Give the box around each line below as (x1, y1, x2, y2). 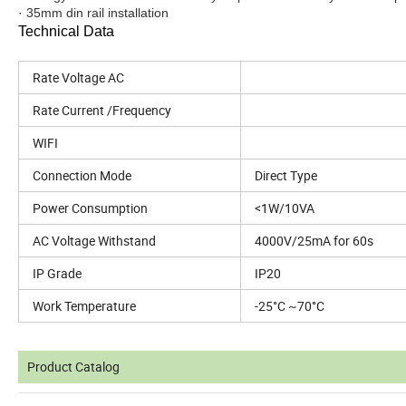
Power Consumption (33, 199, 148, 217)
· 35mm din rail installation (18, 5, 169, 21)
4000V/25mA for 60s (255, 232, 373, 250)
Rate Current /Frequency (33, 101, 171, 120)
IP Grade (33, 265, 82, 283)
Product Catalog (27, 358, 120, 376)
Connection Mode (33, 167, 131, 185)
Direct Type (255, 167, 317, 185)
